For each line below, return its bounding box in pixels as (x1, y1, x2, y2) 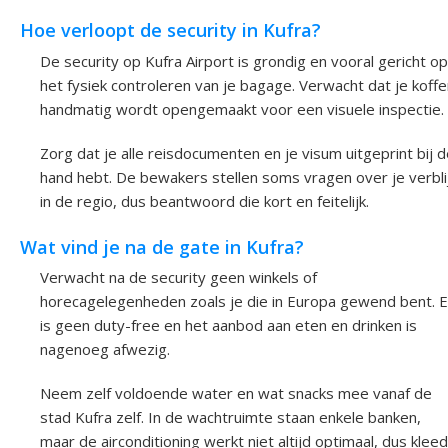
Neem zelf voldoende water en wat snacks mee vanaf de (40, 383, 432, 404)
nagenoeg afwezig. (40, 339, 170, 360)
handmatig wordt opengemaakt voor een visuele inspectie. (40, 98, 444, 119)
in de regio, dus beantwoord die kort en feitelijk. (40, 190, 369, 211)
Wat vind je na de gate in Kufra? (20, 235, 304, 260)
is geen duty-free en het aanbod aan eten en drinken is (40, 315, 417, 336)
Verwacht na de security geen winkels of (40, 267, 317, 288)
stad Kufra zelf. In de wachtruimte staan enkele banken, (40, 407, 421, 428)
